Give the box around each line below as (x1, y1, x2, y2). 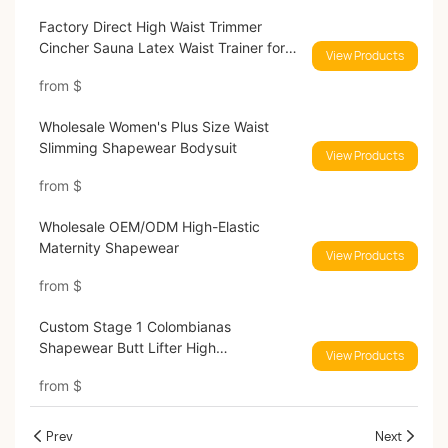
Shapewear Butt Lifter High (38, 339, 216, 357)
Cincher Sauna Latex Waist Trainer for (38, 39, 285, 57)
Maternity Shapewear (38, 239, 179, 257)
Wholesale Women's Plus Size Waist (38, 118, 269, 136)
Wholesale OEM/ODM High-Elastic (38, 218, 260, 236)
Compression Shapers (38, 360, 182, 378)
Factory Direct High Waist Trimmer (38, 18, 262, 36)
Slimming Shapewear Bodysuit (38, 139, 237, 157)
